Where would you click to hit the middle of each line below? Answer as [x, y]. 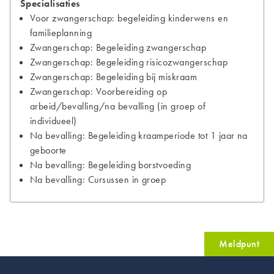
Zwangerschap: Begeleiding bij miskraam [114, 76]
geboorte [48, 150]
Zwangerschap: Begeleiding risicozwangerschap [129, 62]
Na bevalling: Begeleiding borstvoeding [111, 165]
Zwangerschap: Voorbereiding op [99, 91]
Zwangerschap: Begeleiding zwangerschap [118, 47]
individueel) [54, 120]
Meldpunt [239, 243]
